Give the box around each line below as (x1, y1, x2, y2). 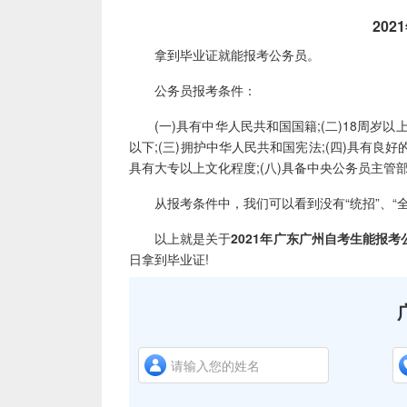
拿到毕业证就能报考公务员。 (129, 45, 320, 64)
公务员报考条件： (129, 81, 256, 99)
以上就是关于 (129, 229, 232, 247)
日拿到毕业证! (129, 250, 209, 268)
